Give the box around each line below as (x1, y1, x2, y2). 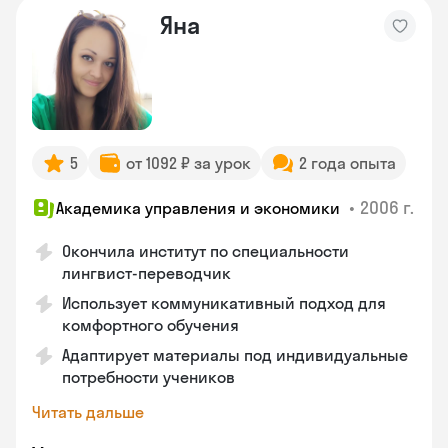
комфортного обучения (62, 315, 239, 335)
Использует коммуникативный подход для (62, 293, 386, 313)
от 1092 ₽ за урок (126, 153, 251, 173)
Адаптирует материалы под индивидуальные (62, 345, 408, 365)
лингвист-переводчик (62, 263, 231, 283)
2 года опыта (299, 153, 396, 173)
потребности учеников (62, 367, 235, 387)
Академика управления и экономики (56, 198, 344, 218)
